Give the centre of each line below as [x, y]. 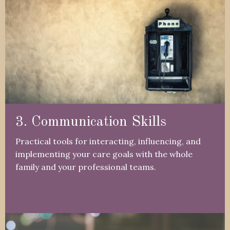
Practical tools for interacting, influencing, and [108, 141]
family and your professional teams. [86, 167]
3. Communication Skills [91, 122]
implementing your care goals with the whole [104, 154]
